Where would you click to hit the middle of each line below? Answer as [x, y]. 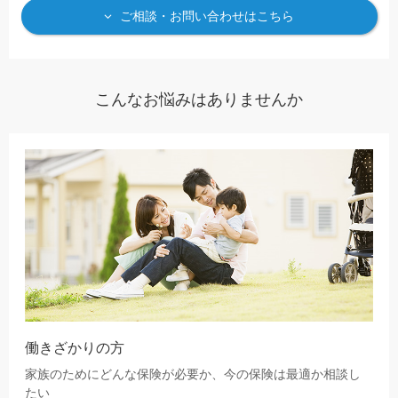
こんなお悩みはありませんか [199, 100]
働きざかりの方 [75, 348]
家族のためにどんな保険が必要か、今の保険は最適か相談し [193, 375]
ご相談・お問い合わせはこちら [207, 16]
